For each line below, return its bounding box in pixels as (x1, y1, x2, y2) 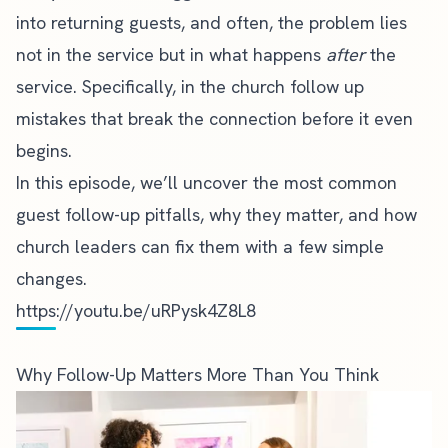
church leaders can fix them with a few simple (16, 235, 384, 258)
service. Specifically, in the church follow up (16, 75, 364, 98)
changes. (16, 267, 87, 290)
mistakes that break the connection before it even (16, 107, 413, 130)
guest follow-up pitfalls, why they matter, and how (16, 203, 417, 226)
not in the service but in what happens (16, 43, 326, 66)
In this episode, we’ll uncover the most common (16, 171, 397, 194)
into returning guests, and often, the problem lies (16, 11, 407, 34)
